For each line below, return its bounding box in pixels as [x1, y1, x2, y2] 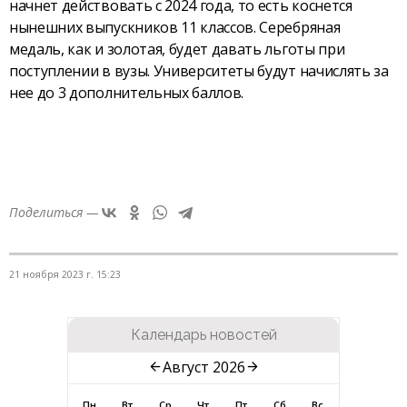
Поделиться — [9, 203, 98, 221]
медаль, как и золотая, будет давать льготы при [9, 38, 345, 59]
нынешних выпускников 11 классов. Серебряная [9, 16, 341, 37]
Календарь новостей [130, 325, 277, 343]
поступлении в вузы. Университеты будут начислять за [9, 60, 389, 81]
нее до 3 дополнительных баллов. [9, 82, 244, 103]
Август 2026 [162, 356, 245, 377]
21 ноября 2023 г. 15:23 [9, 267, 121, 281]
